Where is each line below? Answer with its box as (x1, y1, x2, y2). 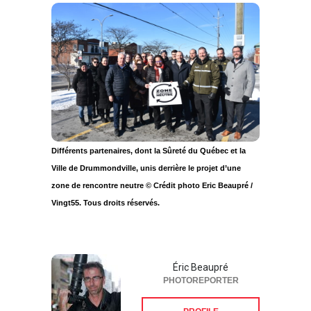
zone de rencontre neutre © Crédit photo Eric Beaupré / (51, 176, 253, 185)
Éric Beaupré (173, 256, 228, 268)
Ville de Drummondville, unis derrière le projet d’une (51, 158, 241, 167)
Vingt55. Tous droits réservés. (51, 193, 160, 202)
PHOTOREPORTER (162, 270, 239, 280)
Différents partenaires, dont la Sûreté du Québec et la (51, 141, 246, 150)
